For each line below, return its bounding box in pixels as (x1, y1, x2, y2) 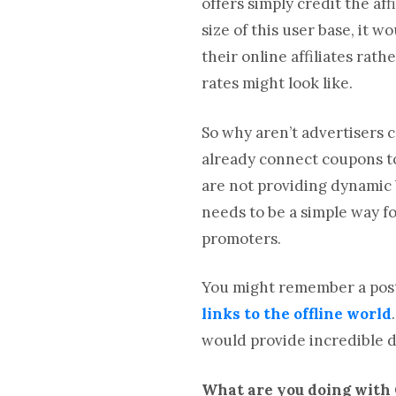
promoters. (202, 228, 282, 248)
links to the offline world (202, 304, 392, 324)
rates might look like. (202, 73, 354, 93)
